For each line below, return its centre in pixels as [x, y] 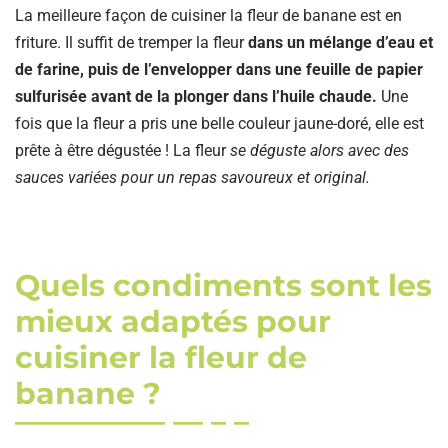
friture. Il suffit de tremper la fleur [131, 42]
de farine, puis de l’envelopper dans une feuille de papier [219, 69]
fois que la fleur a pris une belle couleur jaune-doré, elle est [219, 123]
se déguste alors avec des [319, 150]
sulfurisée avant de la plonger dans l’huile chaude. [196, 96]
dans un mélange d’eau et [340, 42]
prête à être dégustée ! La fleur [122, 150]
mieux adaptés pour [173, 321]
